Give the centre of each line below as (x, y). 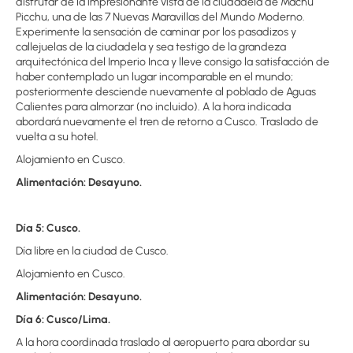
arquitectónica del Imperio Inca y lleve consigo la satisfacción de (173, 62)
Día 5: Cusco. (48, 228)
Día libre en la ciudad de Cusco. (92, 251)
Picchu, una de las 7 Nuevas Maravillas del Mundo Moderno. (160, 17)
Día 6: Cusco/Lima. (63, 320)
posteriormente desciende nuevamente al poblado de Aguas (166, 92)
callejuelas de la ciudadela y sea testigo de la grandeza (151, 47)
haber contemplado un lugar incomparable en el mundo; (154, 77)
